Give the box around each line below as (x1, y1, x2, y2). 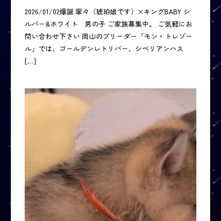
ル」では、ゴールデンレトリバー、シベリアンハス (25, 43, 184, 54)
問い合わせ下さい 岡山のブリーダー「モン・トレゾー (25, 31, 193, 41)
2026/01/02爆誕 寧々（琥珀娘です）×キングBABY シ (25, 6, 191, 17)
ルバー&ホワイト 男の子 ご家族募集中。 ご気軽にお (25, 19, 193, 29)
